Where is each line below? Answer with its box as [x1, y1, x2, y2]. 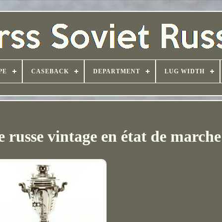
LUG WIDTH [164, 68, 205, 75]
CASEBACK [31, 68, 69, 75]
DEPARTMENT [93, 68, 140, 75]
